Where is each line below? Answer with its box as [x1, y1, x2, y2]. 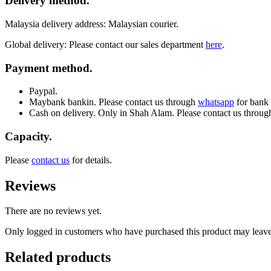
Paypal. [29, 86, 57, 97]
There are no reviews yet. [5, 206, 102, 217]
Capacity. [5, 129, 52, 143]
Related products [5, 249, 111, 266]
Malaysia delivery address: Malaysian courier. [5, 18, 178, 29]
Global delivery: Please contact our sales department [5, 39, 206, 50]
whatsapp [198, 97, 234, 108]
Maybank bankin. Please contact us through [29, 97, 198, 108]
